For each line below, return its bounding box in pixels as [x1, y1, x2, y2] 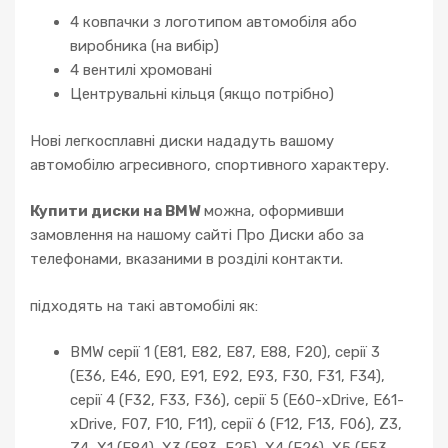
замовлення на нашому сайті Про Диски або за [30, 226, 364, 245]
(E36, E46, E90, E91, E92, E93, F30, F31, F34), [70, 367, 385, 386]
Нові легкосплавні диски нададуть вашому [30, 131, 334, 150]
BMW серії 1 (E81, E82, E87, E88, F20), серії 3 [70, 343, 380, 362]
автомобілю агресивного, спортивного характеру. [30, 155, 389, 174]
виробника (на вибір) [70, 37, 219, 56]
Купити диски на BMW [30, 202, 200, 221]
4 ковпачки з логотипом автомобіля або [70, 13, 357, 32]
